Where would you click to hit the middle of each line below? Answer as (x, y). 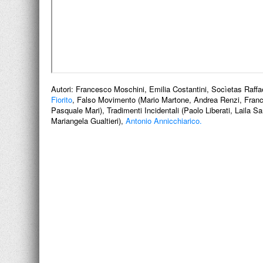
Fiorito (62, 100)
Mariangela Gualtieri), (88, 121)
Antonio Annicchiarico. (164, 121)
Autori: (62, 89)
